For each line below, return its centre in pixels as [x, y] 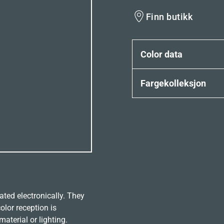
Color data [161, 54]
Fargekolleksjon [173, 83]
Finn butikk [169, 16]
